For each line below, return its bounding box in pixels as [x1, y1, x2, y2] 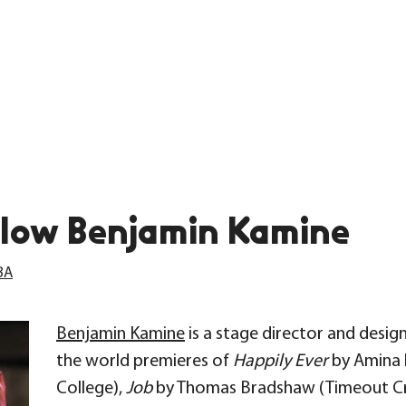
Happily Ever [233, 352, 328, 371]
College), [56, 379, 126, 398]
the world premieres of [56, 352, 233, 371]
